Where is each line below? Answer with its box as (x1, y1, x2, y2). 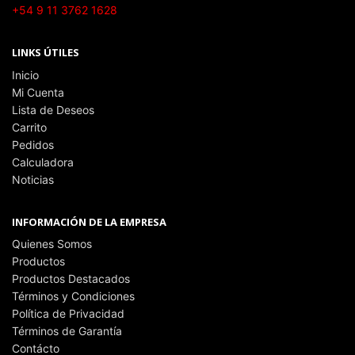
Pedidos (12, 137, 54, 151)
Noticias (12, 172, 54, 186)
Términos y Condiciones (12, 288, 135, 303)
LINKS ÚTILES (12, 45, 79, 60)
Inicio (12, 67, 39, 82)
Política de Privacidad (12, 306, 124, 320)
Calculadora (12, 155, 74, 169)
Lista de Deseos (12, 102, 94, 116)
